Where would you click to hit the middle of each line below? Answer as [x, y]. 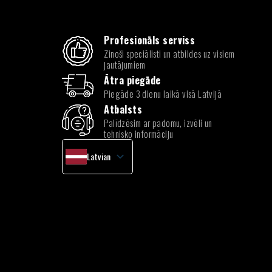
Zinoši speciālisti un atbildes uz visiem [169, 53]
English [99, 175]
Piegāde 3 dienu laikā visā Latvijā [163, 93]
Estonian [101, 207]
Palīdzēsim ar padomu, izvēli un [158, 123]
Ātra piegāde [132, 80]
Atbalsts [123, 109]
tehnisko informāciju [139, 134]
